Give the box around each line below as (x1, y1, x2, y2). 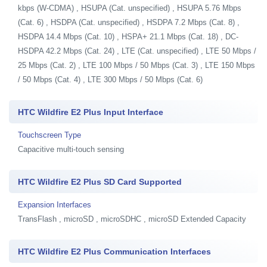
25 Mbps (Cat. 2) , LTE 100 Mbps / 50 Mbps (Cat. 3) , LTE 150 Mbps (18, 60, 255, 70)
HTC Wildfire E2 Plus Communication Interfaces (18, 246, 211, 256)
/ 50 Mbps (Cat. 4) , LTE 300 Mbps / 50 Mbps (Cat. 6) (18, 74, 203, 84)
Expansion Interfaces (18, 200, 91, 209)
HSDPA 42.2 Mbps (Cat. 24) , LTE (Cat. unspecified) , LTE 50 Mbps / (18, 46, 256, 55)
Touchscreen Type (18, 130, 81, 139)
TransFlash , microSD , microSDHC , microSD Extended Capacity (18, 214, 246, 223)
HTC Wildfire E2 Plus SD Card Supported (18, 176, 182, 187)
